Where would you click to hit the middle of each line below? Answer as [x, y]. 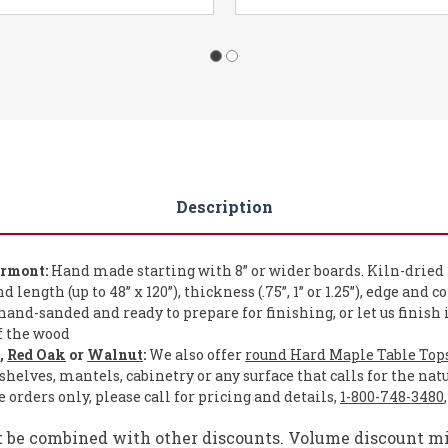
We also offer [196, 355]
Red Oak [37, 355]
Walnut [115, 355]
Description [224, 207]
